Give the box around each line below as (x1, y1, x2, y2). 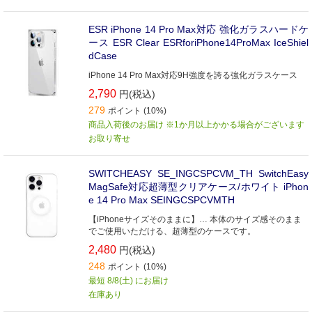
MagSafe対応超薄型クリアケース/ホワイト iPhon (88, 181, 309, 192)
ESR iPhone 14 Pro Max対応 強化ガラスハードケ (88, 24, 309, 35)
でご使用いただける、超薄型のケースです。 (88, 226, 256, 236)
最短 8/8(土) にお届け (88, 276, 169, 286)
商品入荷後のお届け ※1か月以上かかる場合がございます (88, 120, 304, 130)
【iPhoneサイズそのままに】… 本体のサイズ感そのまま (88, 214, 302, 224)
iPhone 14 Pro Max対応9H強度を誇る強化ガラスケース (88, 70, 297, 80)
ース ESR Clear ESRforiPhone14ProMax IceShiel (88, 37, 309, 48)
